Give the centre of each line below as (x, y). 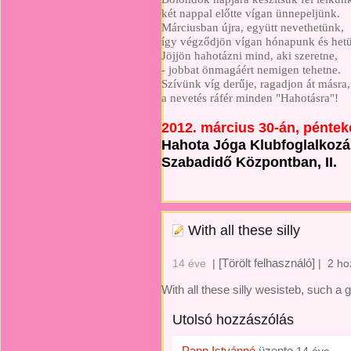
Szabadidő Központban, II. (249, 162)
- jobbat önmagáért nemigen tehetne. (251, 69)
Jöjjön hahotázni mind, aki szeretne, (250, 55)
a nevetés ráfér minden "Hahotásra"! (250, 98)
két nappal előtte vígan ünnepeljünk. (251, 13)
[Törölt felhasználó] (267, 263)
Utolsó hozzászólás (233, 320)
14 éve (189, 263)
